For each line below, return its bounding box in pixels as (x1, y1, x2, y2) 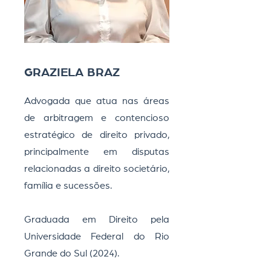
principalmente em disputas (24, 147, 169, 157)
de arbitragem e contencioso (24, 113, 169, 123)
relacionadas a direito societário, (24, 164, 169, 174)
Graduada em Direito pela (24, 215, 169, 224)
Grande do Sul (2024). (24, 249, 119, 258)
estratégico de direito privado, (24, 130, 169, 140)
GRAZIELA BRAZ (24, 67, 120, 79)
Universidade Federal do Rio (24, 232, 169, 241)
